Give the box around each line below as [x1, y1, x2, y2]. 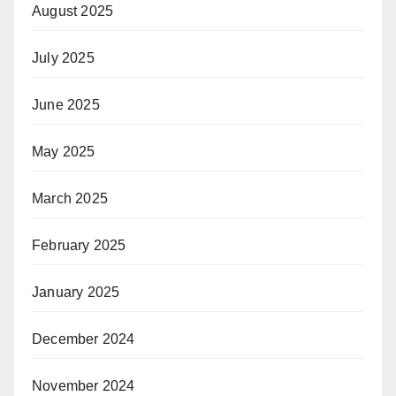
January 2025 [32, 284, 120, 300]
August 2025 [32, 3, 114, 19]
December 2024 [32, 331, 135, 346]
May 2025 [32, 143, 95, 159]
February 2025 [32, 237, 126, 253]
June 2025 [32, 96, 100, 112]
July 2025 [32, 49, 95, 65]
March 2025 [32, 190, 108, 206]
